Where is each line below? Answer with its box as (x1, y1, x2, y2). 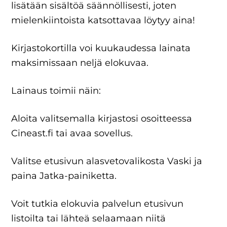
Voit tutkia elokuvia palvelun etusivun (11, 198, 184, 209)
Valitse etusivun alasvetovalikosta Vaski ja (11, 156, 203, 167)
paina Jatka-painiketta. (11, 170, 117, 181)
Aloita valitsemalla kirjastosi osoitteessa (11, 113, 193, 124)
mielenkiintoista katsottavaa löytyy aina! (11, 15, 196, 26)
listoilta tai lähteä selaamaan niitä (11, 213, 166, 224)
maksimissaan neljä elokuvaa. (11, 57, 149, 68)
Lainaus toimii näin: (11, 85, 101, 96)
